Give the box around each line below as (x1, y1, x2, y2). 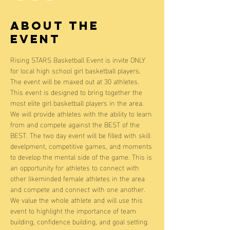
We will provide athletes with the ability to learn (10, 107, 154, 120)
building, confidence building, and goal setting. (10, 215, 151, 227)
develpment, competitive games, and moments (10, 139, 154, 152)
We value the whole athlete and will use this (10, 193, 145, 206)
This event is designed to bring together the (10, 85, 144, 98)
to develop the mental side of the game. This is (10, 150, 154, 163)
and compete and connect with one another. (10, 182, 147, 195)
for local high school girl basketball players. (10, 64, 143, 76)
